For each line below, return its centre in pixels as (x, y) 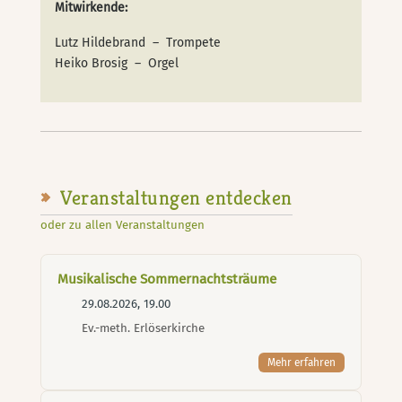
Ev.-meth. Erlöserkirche (142, 329)
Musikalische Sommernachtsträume (167, 280)
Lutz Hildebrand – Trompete (138, 42)
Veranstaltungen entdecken (174, 197)
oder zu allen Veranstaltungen (125, 226)
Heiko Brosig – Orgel (117, 63)
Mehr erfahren (301, 363)
